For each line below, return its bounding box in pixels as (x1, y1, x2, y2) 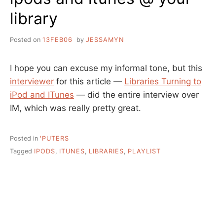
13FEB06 (42, 36, 73, 43)
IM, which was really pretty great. (10, 103, 141, 113)
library (10, 8, 58, 28)
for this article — (54, 76, 124, 86)
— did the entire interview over (74, 89, 199, 100)
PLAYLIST (128, 147, 161, 155)
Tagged (10, 147, 34, 155)
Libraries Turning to (124, 76, 201, 86)
